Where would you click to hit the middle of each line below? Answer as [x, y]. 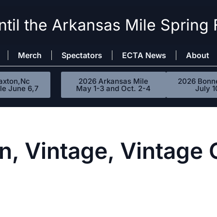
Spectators [82, 55]
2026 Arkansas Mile [114, 81]
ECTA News [144, 55]
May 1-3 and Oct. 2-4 [114, 89]
